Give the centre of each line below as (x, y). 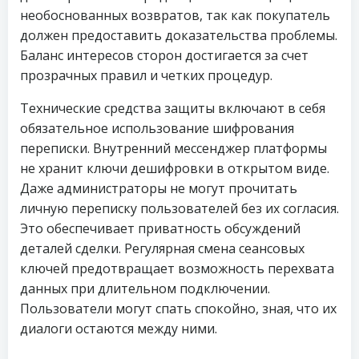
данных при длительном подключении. (145, 288)
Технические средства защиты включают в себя (173, 108)
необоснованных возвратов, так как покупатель (175, 15)
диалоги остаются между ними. (119, 329)
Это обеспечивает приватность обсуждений (160, 228)
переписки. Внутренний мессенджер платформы (173, 148)
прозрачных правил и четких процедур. (146, 75)
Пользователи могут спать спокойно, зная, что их (178, 309)
